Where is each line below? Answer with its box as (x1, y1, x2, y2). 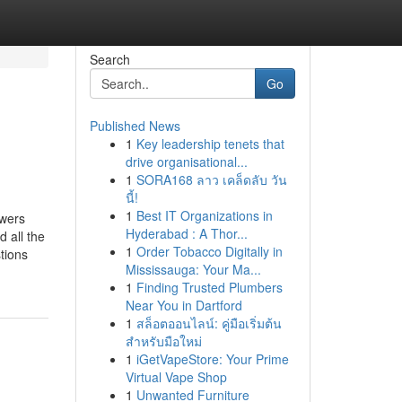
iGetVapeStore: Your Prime (135, 350, 289, 368)
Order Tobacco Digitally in (135, 242, 283, 260)
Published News (89, 117, 180, 135)
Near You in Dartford (125, 296, 242, 314)
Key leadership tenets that (135, 135, 284, 153)
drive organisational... (125, 153, 248, 170)
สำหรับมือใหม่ (125, 332, 202, 350)
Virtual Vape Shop (125, 368, 227, 386)
